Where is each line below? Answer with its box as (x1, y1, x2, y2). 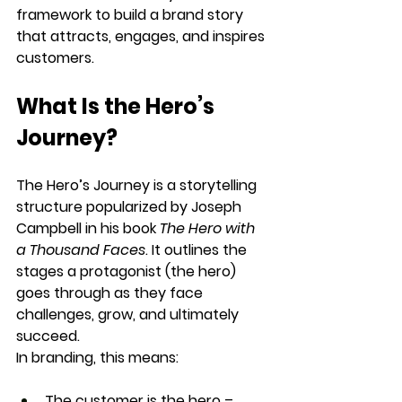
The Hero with (160, 217, 258, 239)
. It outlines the (145, 239, 250, 260)
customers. (16, 47, 94, 68)
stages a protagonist (16, 260, 162, 282)
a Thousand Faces (16, 239, 145, 260)
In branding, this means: (16, 346, 179, 368)
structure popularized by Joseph (16, 196, 245, 217)
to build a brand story (92, 4, 247, 25)
